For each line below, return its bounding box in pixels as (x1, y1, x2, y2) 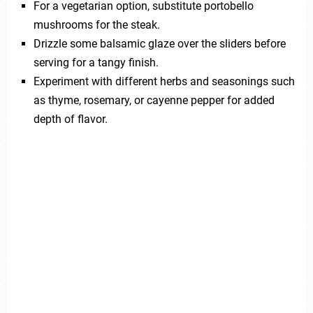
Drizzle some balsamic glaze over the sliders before (33, 37, 286, 51)
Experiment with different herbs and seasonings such (33, 75, 295, 89)
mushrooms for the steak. (33, 18, 160, 32)
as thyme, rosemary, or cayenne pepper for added (33, 94, 275, 108)
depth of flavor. (33, 112, 108, 126)
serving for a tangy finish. (33, 56, 159, 70)
